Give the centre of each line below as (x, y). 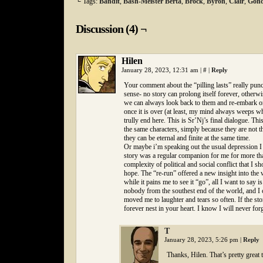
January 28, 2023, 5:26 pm (202, 240)
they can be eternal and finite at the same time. (187, 138)
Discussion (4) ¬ (111, 29)
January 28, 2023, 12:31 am (161, 70)
